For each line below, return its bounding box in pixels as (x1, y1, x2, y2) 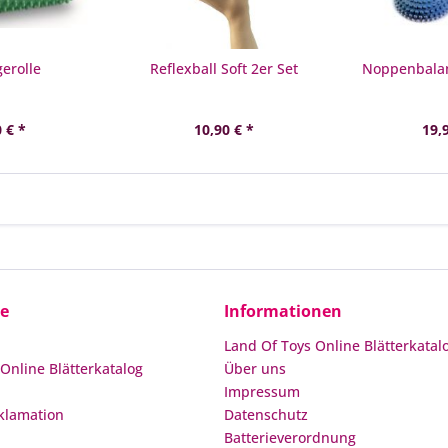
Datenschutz (224, 405, 308, 424)
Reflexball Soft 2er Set (149, 59, 298, 78)
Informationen (224, 300, 342, 322)
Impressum (224, 382, 300, 401)
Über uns (224, 359, 286, 378)
